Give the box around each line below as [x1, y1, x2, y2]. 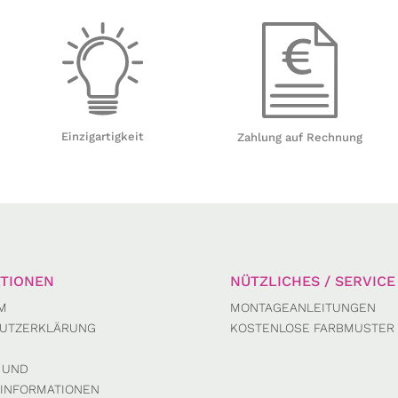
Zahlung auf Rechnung [236, 130, 362, 144]
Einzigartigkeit [61, 130, 145, 144]
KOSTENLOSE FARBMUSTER [229, 321, 394, 336]
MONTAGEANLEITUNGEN [229, 300, 376, 315]
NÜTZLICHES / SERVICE [229, 273, 395, 291]
